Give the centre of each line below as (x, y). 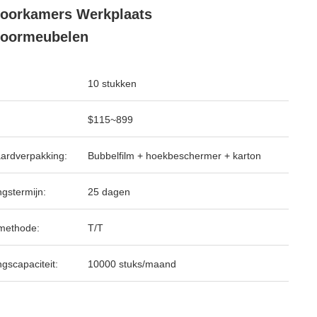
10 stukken (112, 83)
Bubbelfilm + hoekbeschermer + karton (174, 156)
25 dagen (109, 192)
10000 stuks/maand (132, 264)
